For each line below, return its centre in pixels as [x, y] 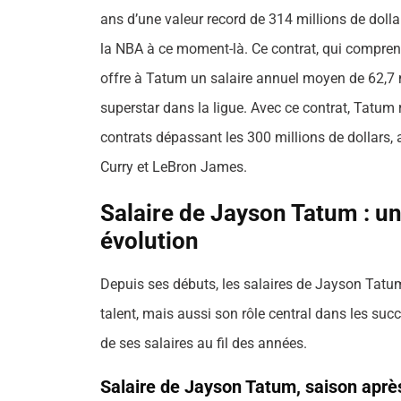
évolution [149, 240]
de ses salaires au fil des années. [204, 343]
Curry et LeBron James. [174, 166]
